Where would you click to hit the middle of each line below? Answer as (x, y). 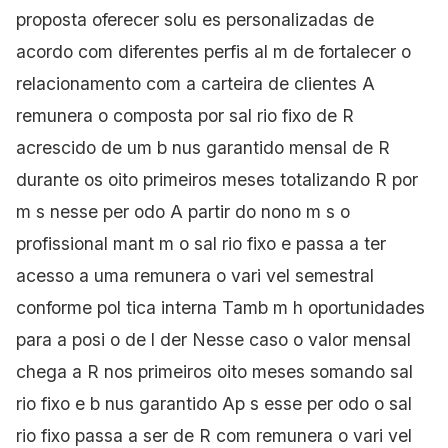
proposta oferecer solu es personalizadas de (195, 20)
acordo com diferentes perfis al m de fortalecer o (213, 52)
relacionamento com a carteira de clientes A (195, 84)
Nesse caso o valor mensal (301, 340)
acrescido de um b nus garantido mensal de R (203, 148)
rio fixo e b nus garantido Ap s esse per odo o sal (214, 404)
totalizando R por (349, 180)
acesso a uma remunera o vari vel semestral (195, 276)
